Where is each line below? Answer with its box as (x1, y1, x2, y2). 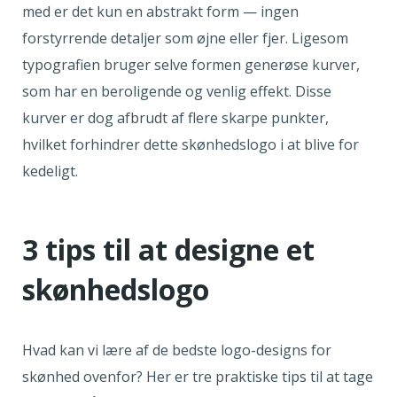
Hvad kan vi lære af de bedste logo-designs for (22, 340, 331, 361)
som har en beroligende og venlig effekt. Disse (22, 82, 331, 102)
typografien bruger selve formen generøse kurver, (22, 55, 360, 75)
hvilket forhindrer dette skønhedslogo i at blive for (22, 135, 359, 155)
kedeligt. (22, 161, 82, 182)
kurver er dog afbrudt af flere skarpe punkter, (22, 108, 329, 128)
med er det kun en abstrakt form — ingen (22, 2, 299, 22)
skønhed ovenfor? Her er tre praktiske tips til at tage (22, 367, 373, 387)
